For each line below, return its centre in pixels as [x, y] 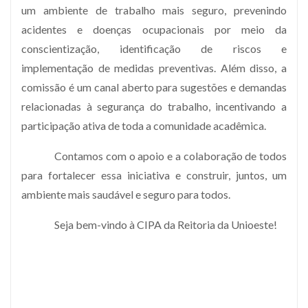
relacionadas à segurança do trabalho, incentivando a [154, 106]
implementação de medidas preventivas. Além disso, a [154, 67]
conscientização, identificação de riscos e [154, 48]
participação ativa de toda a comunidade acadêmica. [144, 125]
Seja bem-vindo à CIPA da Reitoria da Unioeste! [166, 224]
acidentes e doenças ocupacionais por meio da [154, 29]
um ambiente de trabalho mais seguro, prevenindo [154, 10]
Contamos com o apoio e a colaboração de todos [170, 155]
